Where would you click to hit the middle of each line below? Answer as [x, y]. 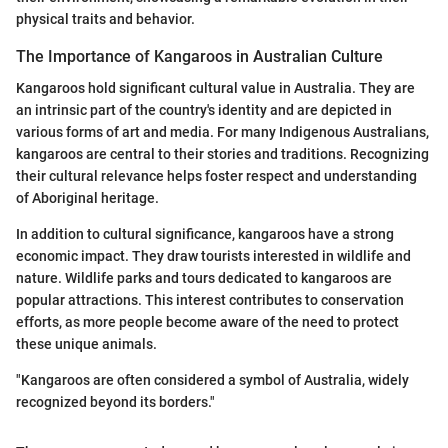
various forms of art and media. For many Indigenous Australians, [222, 132]
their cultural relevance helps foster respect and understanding [216, 176]
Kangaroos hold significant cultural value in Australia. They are [215, 88]
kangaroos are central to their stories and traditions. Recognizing [222, 154]
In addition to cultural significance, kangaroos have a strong [205, 234]
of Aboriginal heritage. [87, 198]
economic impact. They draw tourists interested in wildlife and [213, 256]
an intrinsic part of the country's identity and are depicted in [204, 110]
